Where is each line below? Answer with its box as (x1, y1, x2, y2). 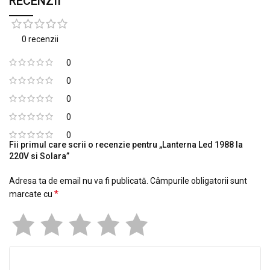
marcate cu (9, 189, 54, 199)
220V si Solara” (9, 151, 69, 161)
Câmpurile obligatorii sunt (150, 175, 247, 186)
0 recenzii (22, 34, 58, 44)
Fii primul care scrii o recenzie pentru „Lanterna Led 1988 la (9, 139, 243, 149)
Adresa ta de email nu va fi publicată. (9, 175, 148, 186)
